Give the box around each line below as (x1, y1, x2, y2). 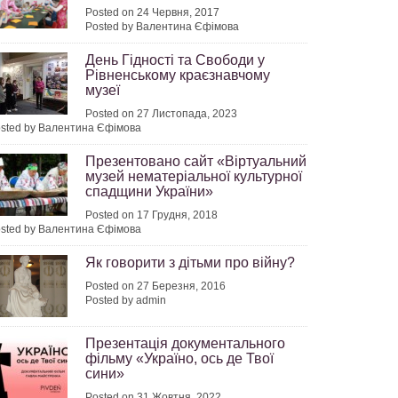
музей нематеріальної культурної (85, 169, 302, 184)
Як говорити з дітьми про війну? (85, 255, 295, 270)
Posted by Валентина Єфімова (85, 20, 239, 33)
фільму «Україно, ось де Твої (85, 351, 274, 366)
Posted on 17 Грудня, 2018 (85, 209, 218, 221)
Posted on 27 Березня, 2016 (85, 280, 226, 292)
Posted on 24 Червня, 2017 (85, 6, 219, 19)
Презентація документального (85, 336, 285, 351)
